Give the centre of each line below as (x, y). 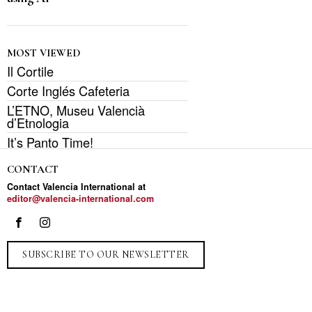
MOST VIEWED (44, 53)
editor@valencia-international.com (80, 198)
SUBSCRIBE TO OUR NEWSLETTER (106, 254)
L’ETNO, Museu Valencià (76, 110)
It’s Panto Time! (50, 142)
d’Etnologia (38, 122)
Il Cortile (30, 71)
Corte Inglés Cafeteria (68, 90)
